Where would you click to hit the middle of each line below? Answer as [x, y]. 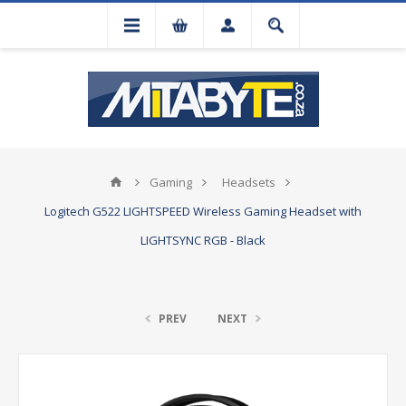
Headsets [248, 182]
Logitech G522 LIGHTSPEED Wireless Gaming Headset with [203, 211]
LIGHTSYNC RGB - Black [203, 240]
